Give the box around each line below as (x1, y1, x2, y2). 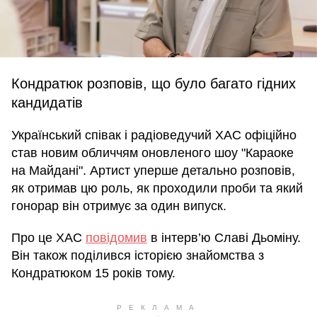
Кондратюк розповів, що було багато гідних (11, 76, 296, 91)
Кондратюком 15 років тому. (11, 266, 175, 280)
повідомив (86, 231, 147, 245)
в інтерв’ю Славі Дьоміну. (147, 231, 301, 245)
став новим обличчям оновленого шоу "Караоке (11, 146, 294, 160)
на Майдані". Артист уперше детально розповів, (11, 163, 295, 178)
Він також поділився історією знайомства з (11, 248, 264, 263)
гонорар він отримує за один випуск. (11, 199, 226, 213)
